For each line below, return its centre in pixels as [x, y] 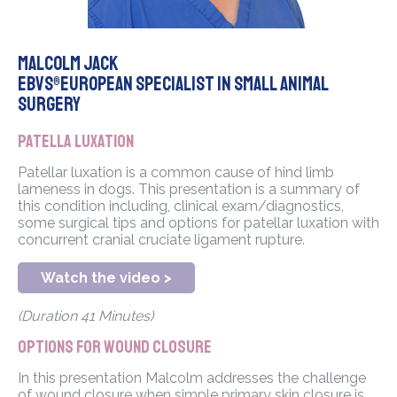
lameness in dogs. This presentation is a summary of [189, 190]
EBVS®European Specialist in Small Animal [173, 85]
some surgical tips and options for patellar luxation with [198, 223]
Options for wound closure [115, 347]
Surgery [49, 105]
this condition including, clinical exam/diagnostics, [181, 206]
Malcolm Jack [68, 64]
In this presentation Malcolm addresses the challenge [192, 378]
